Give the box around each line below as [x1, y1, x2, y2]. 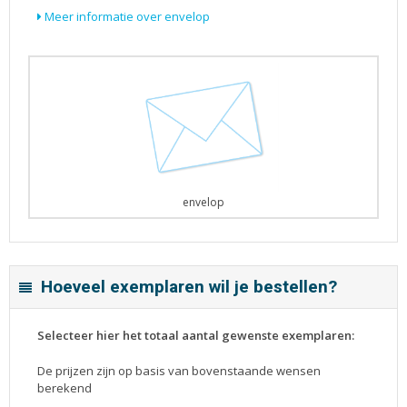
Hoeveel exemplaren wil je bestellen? [41, 274, 337, 301]
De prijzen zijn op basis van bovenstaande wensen [37, 362, 321, 380]
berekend [37, 380, 92, 397]
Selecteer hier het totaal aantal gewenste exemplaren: [37, 327, 354, 344]
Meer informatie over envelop [42, 7, 210, 25]
